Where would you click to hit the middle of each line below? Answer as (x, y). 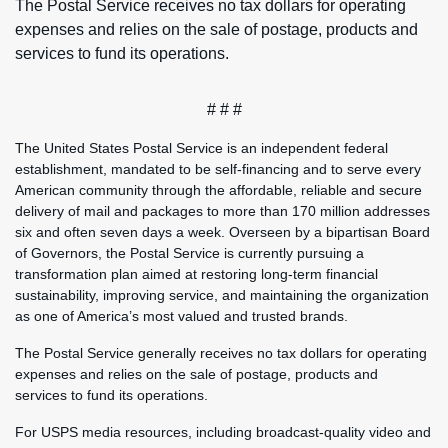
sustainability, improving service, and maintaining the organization (222, 295)
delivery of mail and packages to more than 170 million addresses (222, 211)
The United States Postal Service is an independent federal (201, 148)
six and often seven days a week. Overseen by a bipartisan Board (222, 232)
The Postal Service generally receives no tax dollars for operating (221, 353)
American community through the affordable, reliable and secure (218, 190)
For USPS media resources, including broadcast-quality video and (223, 432)
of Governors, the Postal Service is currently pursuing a (189, 253)
